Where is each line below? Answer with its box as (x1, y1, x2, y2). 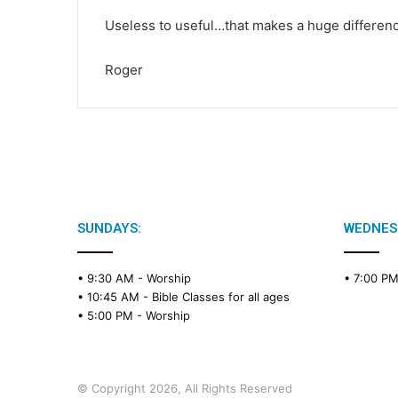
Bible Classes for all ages (152, 290, 290, 305)
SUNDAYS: (77, 220, 141, 237)
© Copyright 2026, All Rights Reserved (77, 381, 292, 396)
